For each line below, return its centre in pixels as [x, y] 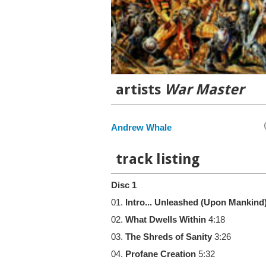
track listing [158, 159]
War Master [204, 90]
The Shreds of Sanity [169, 237]
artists [140, 90]
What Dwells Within [166, 220]
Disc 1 [124, 185]
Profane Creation [161, 254]
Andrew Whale [141, 128]
